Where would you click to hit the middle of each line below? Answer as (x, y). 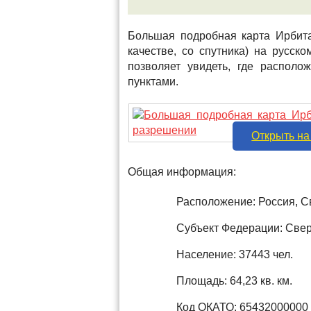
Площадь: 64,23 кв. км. (234, 281)
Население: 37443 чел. (235, 254)
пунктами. (153, 82)
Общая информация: (182, 172)
